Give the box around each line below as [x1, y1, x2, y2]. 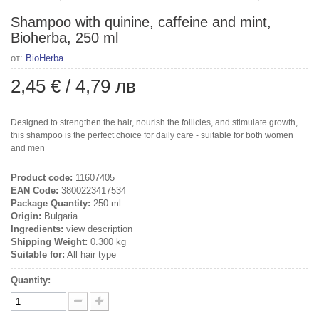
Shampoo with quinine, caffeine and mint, [11, 14, 271, 30]
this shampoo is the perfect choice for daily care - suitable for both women [11, 130, 293, 140]
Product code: [11, 172, 73, 183]
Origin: [11, 210, 41, 221]
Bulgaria [41, 210, 78, 221]
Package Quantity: [11, 197, 90, 209]
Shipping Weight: [11, 236, 88, 247]
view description [63, 223, 132, 234]
